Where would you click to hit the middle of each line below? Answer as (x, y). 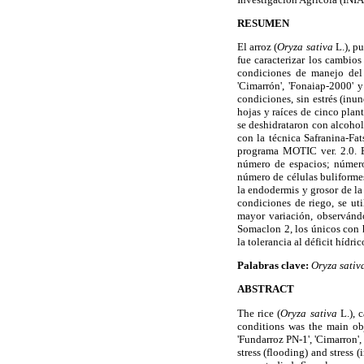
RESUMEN (263, 23)
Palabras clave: (274, 266)
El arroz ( (258, 47)
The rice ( (259, 313)
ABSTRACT (266, 289)
